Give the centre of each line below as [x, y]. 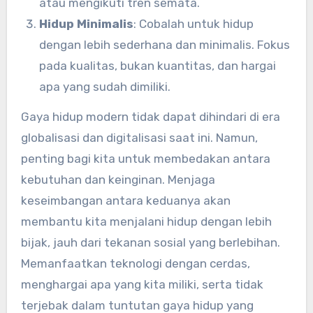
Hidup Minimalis [86, 23]
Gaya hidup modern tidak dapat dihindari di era [150, 116]
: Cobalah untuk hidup [193, 23]
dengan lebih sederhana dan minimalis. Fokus [164, 44]
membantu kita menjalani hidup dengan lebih [146, 221]
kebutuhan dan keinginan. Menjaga [118, 179]
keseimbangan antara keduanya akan [125, 200]
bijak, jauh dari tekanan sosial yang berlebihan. [150, 242]
